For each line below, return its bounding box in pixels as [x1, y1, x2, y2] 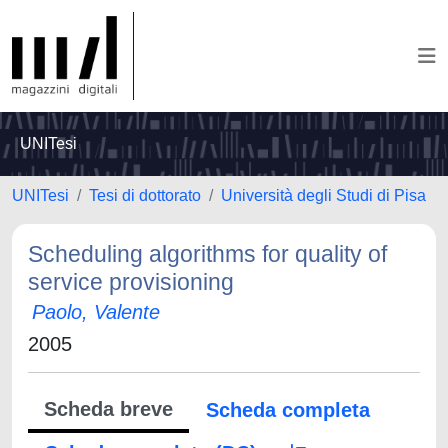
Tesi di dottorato [89, 187, 201, 204]
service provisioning [28, 269, 234, 295]
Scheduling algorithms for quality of [28, 241, 387, 267]
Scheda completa [206, 399, 370, 421]
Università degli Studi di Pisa [221, 187, 426, 204]
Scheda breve [44, 398, 173, 420]
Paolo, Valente [32, 301, 160, 323]
